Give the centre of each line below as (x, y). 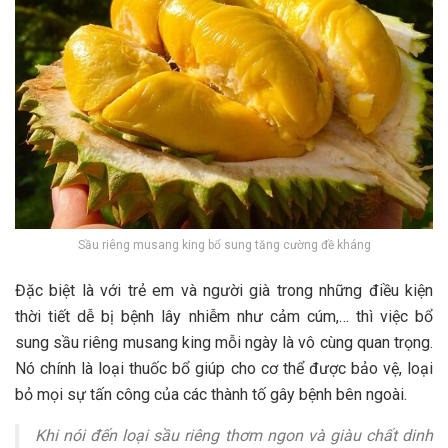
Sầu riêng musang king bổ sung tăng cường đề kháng (224, 244)
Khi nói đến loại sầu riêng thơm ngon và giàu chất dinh (234, 435)
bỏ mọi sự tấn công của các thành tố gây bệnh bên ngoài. (211, 394)
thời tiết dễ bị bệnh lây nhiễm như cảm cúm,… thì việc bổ (224, 316)
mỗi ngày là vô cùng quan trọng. (322, 342)
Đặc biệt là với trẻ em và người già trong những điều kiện (224, 290)
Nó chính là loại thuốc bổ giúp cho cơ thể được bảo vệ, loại (224, 368)
